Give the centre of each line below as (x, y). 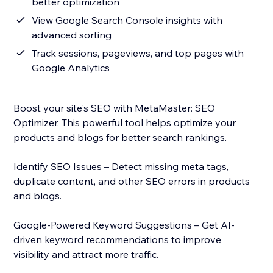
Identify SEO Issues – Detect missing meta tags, (121, 167)
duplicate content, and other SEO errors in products (132, 181)
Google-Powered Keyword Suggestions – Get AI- (124, 225)
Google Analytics (71, 68)
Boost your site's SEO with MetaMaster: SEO (115, 108)
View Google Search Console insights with (127, 20)
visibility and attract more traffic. (86, 254)
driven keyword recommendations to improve (118, 240)
